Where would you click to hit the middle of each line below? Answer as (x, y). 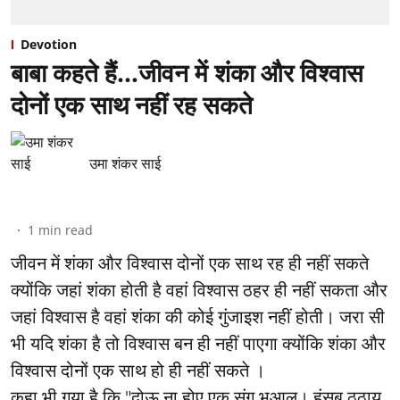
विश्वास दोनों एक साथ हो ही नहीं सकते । (138, 371)
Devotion (49, 45)
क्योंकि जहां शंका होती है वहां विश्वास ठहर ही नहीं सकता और (199, 291)
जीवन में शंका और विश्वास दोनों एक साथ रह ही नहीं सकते (190, 264)
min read (66, 230)
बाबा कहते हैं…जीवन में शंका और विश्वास (187, 73)
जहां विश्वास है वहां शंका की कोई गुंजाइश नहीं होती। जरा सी (198, 317)
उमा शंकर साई (125, 164)
